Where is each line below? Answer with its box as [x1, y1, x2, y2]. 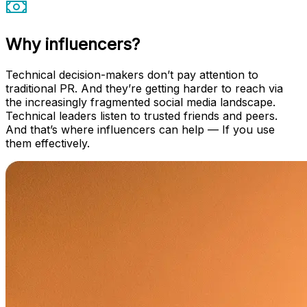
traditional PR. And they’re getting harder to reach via [5, 82, 283, 96]
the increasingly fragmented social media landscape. [5, 95, 275, 110]
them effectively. [5, 136, 90, 151]
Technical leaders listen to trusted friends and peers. [5, 109, 278, 123]
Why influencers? [5, 34, 140, 55]
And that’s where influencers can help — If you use [5, 123, 275, 137]
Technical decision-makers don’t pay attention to [5, 68, 258, 82]
